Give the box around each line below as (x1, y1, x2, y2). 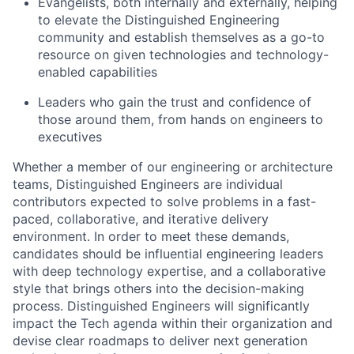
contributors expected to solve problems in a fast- (13, 194, 316, 209)
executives (38, 129, 102, 145)
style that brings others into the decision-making (13, 281, 304, 296)
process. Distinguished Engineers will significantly (13, 298, 310, 314)
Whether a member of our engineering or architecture (13, 159, 333, 175)
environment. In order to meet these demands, (13, 228, 289, 244)
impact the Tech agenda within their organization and (13, 315, 333, 331)
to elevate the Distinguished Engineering (38, 12, 280, 28)
